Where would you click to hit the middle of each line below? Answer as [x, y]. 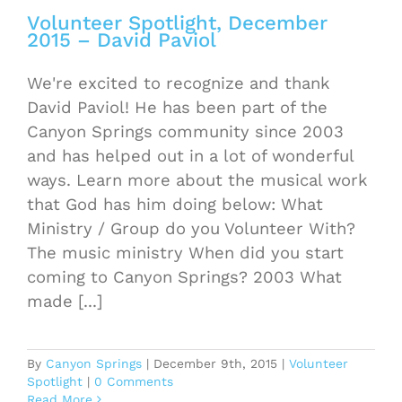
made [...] [65, 301]
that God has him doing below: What [175, 204]
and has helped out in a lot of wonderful [190, 155]
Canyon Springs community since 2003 [185, 131]
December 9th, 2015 [215, 363]
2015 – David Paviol [122, 39]
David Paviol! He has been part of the [177, 107]
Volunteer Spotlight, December [177, 22]
